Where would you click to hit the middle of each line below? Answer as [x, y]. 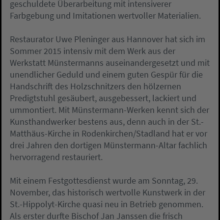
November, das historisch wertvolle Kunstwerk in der [108, 192]
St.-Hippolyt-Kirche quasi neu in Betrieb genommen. [107, 204]
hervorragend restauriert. [56, 157]
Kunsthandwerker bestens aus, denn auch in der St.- [107, 122]
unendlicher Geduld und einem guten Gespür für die [106, 75]
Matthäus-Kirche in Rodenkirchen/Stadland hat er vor [109, 134]
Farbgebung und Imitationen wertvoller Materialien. [105, 16]
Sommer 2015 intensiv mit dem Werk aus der [93, 51]
